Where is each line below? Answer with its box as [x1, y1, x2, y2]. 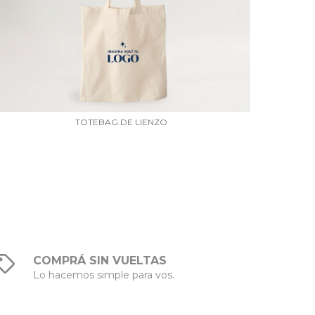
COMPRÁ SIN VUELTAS [33, 253, 167, 267]
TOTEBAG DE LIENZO [75, 116, 168, 127]
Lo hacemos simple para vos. [33, 268, 175, 281]
